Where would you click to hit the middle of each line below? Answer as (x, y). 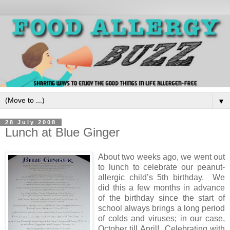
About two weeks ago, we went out (161, 157)
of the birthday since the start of (161, 198)
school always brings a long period (161, 208)
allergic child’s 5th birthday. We (161, 177)
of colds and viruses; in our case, (161, 218)
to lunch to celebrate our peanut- (161, 167)
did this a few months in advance (161, 187)
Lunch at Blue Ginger (62, 132)
